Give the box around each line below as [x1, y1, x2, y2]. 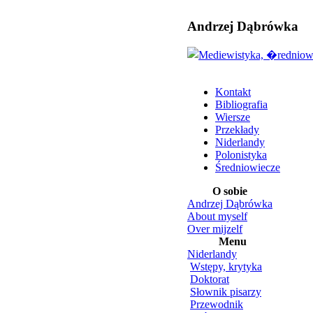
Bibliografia [215, 99, 268, 111]
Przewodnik [190, 298, 243, 311]
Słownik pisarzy [190, 286, 261, 298]
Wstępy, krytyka [190, 261, 262, 273]
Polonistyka [215, 149, 267, 161]
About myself [187, 210, 247, 223]
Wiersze [215, 111, 250, 124]
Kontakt [215, 86, 251, 99]
